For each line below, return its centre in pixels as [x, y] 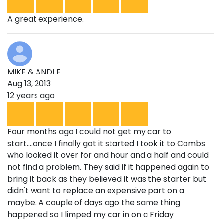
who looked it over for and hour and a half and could [108, 155]
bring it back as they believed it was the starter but [107, 179]
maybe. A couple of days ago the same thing [94, 203]
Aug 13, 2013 [29, 84]
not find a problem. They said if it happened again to [108, 167]
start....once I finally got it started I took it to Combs [106, 144]
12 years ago [31, 96]
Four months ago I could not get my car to [89, 132]
